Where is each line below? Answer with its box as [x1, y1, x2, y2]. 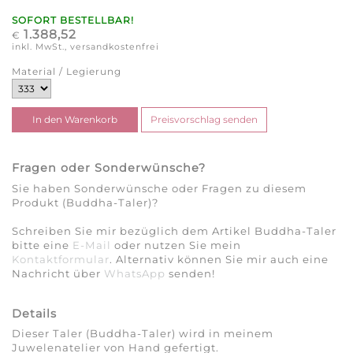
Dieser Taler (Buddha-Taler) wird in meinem [12, 326, 273, 340]
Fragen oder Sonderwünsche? [12, 161, 206, 176]
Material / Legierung [12, 65, 121, 78]
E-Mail [72, 238, 111, 251]
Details [12, 306, 57, 321]
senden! [165, 266, 215, 280]
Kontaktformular [12, 252, 110, 266]
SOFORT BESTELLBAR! [12, 14, 134, 27]
